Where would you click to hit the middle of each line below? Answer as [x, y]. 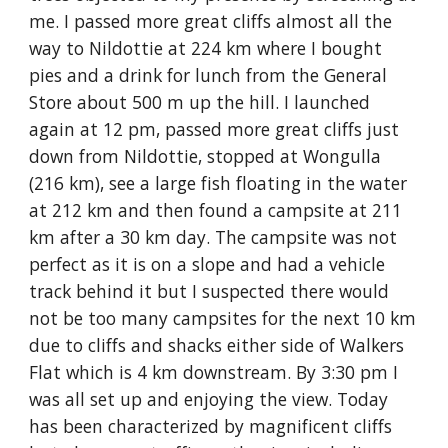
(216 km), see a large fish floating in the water [218, 183]
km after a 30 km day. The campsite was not [213, 237]
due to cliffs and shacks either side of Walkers [217, 345]
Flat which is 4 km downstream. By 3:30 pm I [214, 372]
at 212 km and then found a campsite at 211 [216, 210]
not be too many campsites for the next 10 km [223, 318]
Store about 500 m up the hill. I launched [200, 102]
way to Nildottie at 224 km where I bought [206, 48]
